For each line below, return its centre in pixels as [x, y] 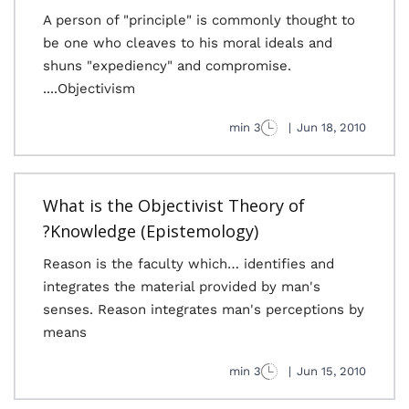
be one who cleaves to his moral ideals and [188, 43]
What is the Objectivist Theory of [174, 205]
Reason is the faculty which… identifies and [189, 264]
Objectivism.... [96, 89]
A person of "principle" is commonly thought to [199, 20]
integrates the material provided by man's [182, 287]
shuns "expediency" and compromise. [167, 66]
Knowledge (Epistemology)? [154, 231]
